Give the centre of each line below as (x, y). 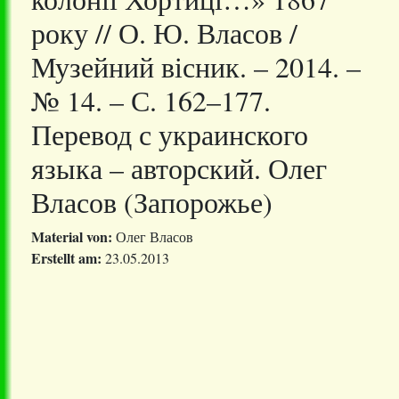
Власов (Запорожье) (152, 202)
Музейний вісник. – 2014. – (196, 67)
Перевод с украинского (170, 134)
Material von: (72, 237)
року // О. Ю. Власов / (164, 33)
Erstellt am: (66, 258)
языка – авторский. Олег (179, 168)
